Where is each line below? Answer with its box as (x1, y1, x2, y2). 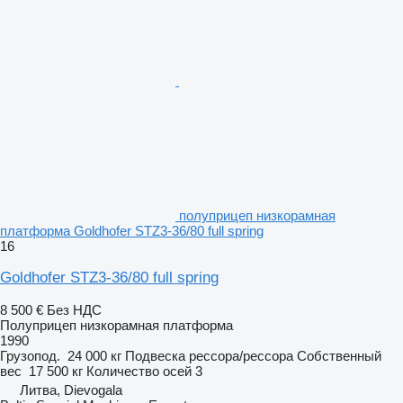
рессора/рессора (189, 347, 293, 363)
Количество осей (86, 363, 192, 379)
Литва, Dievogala (20, 381, 122, 398)
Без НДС (47, 301, 102, 318)
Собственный (297, 347, 381, 363)
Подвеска (125, 347, 185, 363)
